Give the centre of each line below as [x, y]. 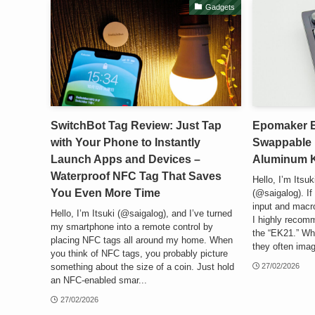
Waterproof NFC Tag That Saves [136, 176]
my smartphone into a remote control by [132, 226]
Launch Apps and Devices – [126, 160]
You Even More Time [105, 193]
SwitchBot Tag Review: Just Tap [136, 126]
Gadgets [220, 7]
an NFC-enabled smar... [99, 280]
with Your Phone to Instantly [126, 143]
